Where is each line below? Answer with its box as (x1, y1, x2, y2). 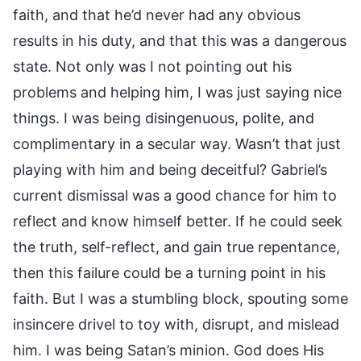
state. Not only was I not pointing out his (13, 57, 292, 75)
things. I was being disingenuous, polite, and (13, 109, 314, 127)
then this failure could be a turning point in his (13, 263, 326, 281)
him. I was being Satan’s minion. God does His (13, 341, 324, 359)
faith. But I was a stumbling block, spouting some (13, 289, 348, 307)
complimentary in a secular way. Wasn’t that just (13, 135, 341, 152)
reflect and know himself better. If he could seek (13, 212, 342, 230)
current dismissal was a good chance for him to (13, 186, 337, 204)
